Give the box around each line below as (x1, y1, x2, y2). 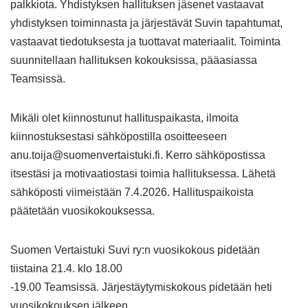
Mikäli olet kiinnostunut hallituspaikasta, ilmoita (10, 112, 239, 124)
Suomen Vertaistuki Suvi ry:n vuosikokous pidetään (10, 244, 260, 256)
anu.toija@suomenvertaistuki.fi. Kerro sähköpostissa (10, 149, 265, 161)
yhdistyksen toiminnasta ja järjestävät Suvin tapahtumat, (10, 17, 283, 29)
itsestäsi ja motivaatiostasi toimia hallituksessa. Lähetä (10, 168, 276, 179)
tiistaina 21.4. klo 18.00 (10, 263, 122, 274)
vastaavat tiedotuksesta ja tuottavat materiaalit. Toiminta (10, 36, 280, 47)
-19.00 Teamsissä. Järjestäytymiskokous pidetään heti (10, 281, 272, 293)
